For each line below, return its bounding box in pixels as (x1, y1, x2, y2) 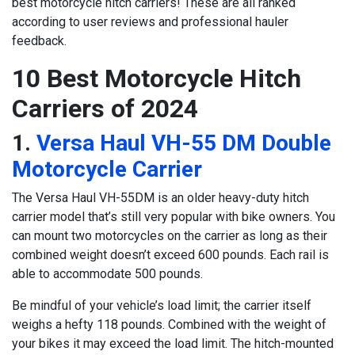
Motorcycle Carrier (12, 156, 202, 183)
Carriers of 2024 (12, 94, 198, 124)
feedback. (12, 33, 67, 49)
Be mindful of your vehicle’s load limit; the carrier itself (12, 298, 311, 314)
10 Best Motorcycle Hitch (12, 63, 301, 94)
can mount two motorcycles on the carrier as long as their (12, 228, 327, 244)
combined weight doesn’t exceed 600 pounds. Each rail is (12, 247, 329, 263)
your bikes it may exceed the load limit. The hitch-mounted (12, 336, 334, 352)
